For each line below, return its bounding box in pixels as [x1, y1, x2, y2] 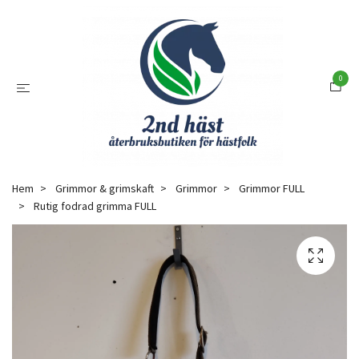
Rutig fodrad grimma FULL [31, 199, 156, 213]
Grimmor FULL [239, 181, 305, 196]
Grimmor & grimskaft [55, 181, 154, 196]
